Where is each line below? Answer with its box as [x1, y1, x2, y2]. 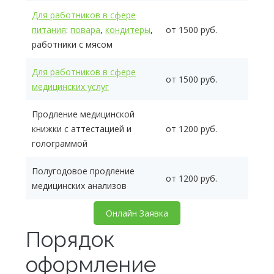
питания [32, 24, 66, 35]
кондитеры [105, 24, 150, 35]
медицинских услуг [32, 81, 109, 92]
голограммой [32, 138, 87, 149]
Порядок [26, 227, 115, 252]
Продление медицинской [32, 108, 135, 120]
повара [70, 24, 100, 35]
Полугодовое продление [32, 165, 135, 177]
